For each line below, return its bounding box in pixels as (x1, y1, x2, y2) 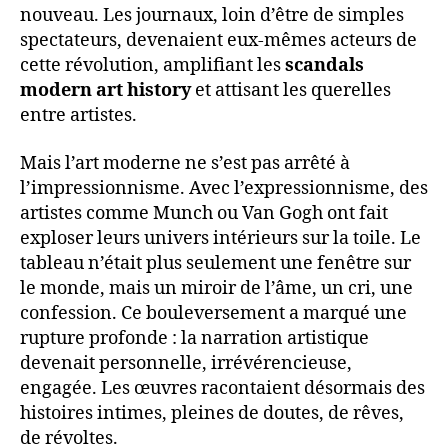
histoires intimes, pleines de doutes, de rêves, (20, 401, 404, 425)
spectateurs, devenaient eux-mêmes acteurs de (20, 29, 417, 53)
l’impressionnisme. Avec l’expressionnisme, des (20, 176, 428, 200)
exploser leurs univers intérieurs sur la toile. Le (20, 226, 421, 250)
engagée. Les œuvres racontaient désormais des (20, 376, 425, 400)
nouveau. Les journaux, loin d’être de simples (20, 4, 404, 28)
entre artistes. (20, 104, 137, 128)
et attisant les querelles (191, 79, 391, 103)
